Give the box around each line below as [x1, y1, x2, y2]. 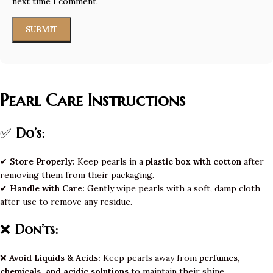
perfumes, [199, 252, 240, 264]
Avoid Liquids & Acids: [9, 252, 101, 264]
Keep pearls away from [101, 252, 199, 264]
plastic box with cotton [146, 156, 241, 168]
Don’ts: [15, 221, 58, 238]
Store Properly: [10, 156, 75, 168]
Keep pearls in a [75, 156, 146, 168]
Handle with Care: [10, 183, 85, 194]
